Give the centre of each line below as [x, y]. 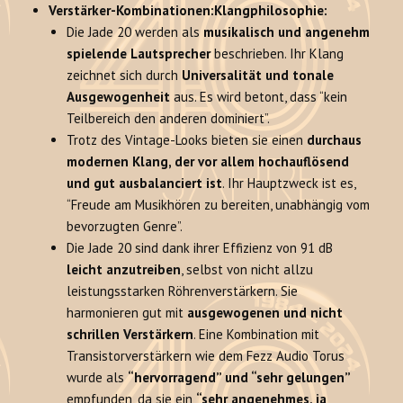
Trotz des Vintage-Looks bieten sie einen [187, 140]
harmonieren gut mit [127, 313]
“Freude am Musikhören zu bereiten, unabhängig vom [219, 205]
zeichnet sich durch [125, 76]
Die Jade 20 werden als [135, 32]
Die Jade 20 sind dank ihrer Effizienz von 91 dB [200, 248]
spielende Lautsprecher [139, 54]
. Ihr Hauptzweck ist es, [289, 184]
